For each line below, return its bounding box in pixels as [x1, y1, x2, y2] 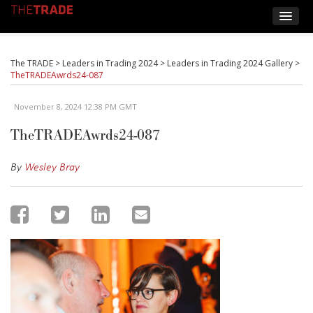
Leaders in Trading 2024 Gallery [167, 57, 293, 69]
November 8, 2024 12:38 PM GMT [14, 101, 137, 112]
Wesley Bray [24, 159, 80, 174]
